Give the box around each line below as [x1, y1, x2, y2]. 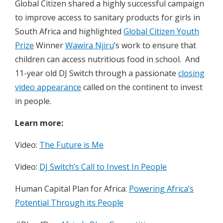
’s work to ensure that [114, 40, 196, 51]
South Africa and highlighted [15, 26, 123, 37]
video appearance [15, 82, 81, 93]
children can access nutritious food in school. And [15, 54, 200, 65]
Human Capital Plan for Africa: [15, 183, 129, 195]
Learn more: [15, 117, 63, 129]
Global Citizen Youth [123, 26, 199, 37]
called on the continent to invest [81, 82, 203, 93]
